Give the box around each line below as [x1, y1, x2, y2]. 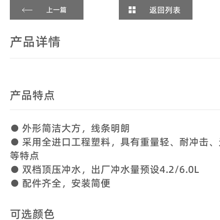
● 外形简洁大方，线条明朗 [10, 121, 130, 135]
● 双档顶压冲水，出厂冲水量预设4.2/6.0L [10, 162, 199, 176]
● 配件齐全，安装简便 [10, 176, 110, 190]
